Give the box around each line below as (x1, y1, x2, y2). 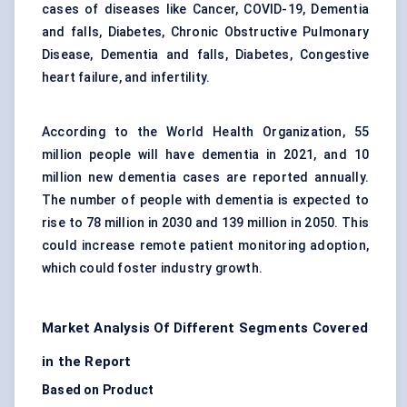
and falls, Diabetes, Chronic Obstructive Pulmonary (42, 25, 369, 40)
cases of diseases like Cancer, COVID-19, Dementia (42, 2, 369, 17)
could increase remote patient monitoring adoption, (42, 238, 369, 253)
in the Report (42, 353, 132, 371)
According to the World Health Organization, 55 (42, 124, 369, 140)
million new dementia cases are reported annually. (42, 170, 369, 185)
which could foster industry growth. (42, 261, 263, 276)
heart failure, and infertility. (42, 70, 211, 85)
